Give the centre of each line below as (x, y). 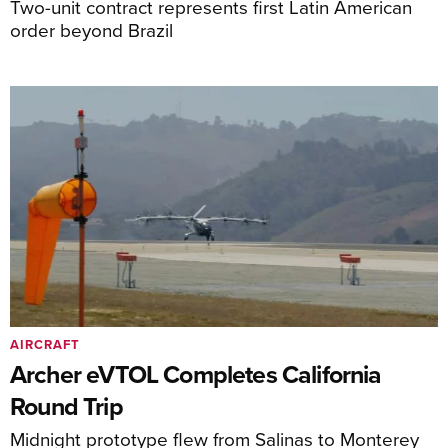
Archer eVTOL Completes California (196, 374)
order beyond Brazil (91, 29)
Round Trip (66, 406)
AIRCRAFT (45, 344)
